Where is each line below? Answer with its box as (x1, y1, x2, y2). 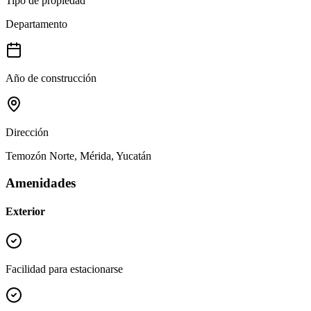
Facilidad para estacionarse (6, 263, 123, 276)
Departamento (6, 18, 67, 31)
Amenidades (6, 175, 76, 190)
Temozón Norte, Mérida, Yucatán (6, 150, 151, 162)
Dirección (6, 126, 49, 139)
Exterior (6, 205, 45, 218)
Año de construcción (6, 72, 96, 85)
